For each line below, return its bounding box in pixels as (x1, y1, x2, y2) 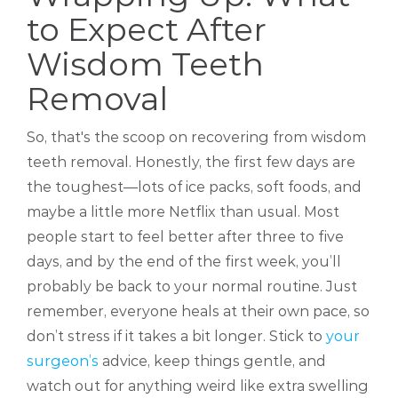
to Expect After (27, 10, 267, 50)
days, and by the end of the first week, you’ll (27, 253, 341, 271)
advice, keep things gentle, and (99, 353, 326, 370)
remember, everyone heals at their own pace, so (27, 303, 370, 321)
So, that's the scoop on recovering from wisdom (27, 129, 366, 147)
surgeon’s (27, 353, 99, 370)
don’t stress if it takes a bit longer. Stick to (27, 328, 326, 346)
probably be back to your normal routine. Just (27, 278, 357, 296)
